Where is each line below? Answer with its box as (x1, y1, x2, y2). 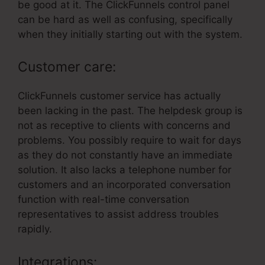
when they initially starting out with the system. (18, 28, 243, 40)
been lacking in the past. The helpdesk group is (18, 105, 243, 117)
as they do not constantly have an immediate (18, 149, 232, 161)
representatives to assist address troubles (18, 208, 219, 221)
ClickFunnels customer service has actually (18, 90, 221, 102)
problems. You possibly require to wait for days (18, 134, 241, 147)
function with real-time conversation (18, 193, 189, 206)
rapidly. (18, 223, 52, 235)
